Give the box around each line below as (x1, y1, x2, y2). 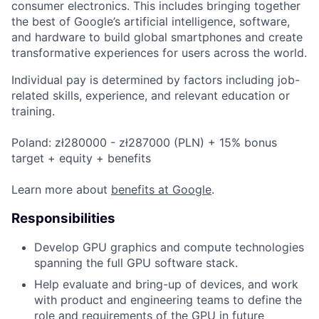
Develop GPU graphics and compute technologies (34, 240, 304, 255)
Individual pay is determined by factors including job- (11, 72, 300, 87)
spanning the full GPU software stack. (34, 256, 238, 271)
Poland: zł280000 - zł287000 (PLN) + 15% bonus (11, 135, 277, 150)
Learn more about (11, 182, 111, 197)
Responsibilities (11, 209, 115, 226)
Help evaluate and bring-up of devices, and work (34, 277, 298, 292)
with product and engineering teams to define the (34, 293, 302, 308)
